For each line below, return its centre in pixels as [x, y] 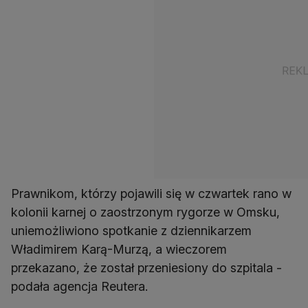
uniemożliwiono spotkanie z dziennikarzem [131, 231]
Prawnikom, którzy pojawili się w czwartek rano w [151, 194]
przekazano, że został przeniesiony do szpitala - [146, 268]
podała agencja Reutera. [79, 287]
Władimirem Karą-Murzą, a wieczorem [119, 250]
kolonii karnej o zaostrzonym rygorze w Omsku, [145, 212]
